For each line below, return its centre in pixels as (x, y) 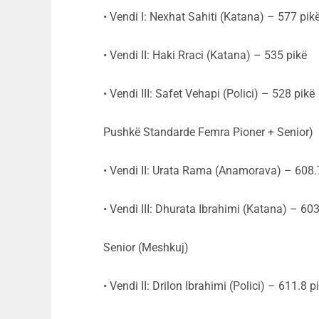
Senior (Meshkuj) (146, 248)
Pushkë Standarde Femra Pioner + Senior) (208, 132)
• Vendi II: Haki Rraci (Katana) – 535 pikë (205, 56)
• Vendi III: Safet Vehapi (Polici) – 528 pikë (209, 94)
